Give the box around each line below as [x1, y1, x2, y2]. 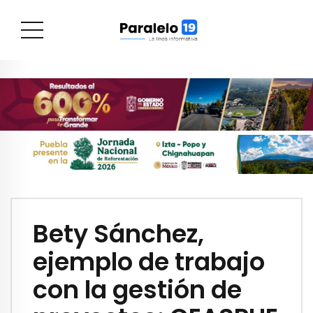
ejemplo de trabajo [33, 245, 265, 279]
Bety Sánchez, [33, 217, 204, 252]
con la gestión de [33, 272, 242, 307]
